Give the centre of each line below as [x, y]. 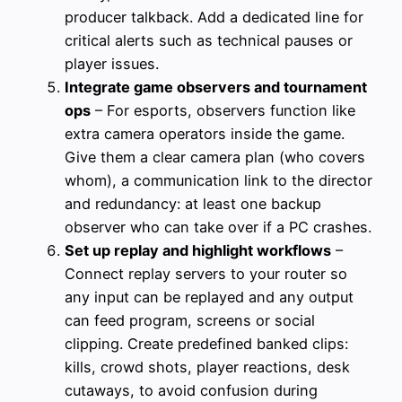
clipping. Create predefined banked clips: [206, 343]
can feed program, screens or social [190, 320]
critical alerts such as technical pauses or [209, 40]
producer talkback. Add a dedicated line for [214, 17]
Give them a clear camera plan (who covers [215, 157]
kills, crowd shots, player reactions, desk [207, 367]
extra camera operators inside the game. [205, 133]
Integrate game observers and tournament [216, 87]
